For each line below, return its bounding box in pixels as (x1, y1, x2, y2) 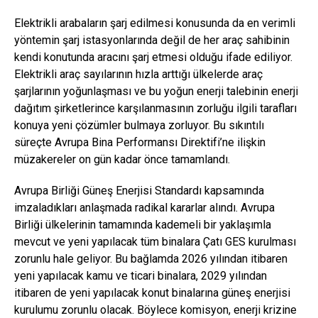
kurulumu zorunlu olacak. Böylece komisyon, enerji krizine (14, 303, 297, 317)
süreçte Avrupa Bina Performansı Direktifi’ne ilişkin (14, 136, 265, 149)
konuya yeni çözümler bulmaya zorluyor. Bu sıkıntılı (14, 119, 264, 132)
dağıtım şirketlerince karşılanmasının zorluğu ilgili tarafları (14, 102, 297, 115)
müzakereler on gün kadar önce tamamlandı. (14, 153, 230, 166)
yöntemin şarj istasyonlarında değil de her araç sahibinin (14, 33, 290, 47)
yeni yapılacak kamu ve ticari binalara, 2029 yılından (14, 269, 267, 283)
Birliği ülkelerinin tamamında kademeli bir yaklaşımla (14, 218, 271, 231)
